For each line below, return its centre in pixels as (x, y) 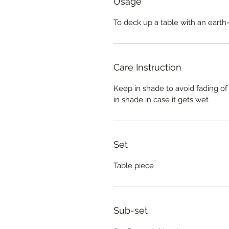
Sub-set (131, 210)
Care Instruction (147, 67)
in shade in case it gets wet (161, 100)
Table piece (134, 166)
